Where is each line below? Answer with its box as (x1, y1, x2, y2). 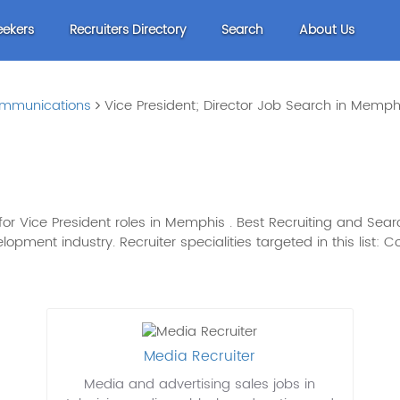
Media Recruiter (144, 345, 256, 369)
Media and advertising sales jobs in (84, 373, 316, 396)
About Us (299, 20, 355, 40)
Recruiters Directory (70, 20, 187, 40)
